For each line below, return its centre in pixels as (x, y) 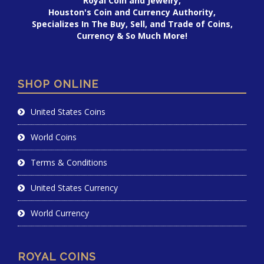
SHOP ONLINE (58, 84)
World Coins (54, 137)
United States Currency (74, 188)
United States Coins (68, 112)
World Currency (60, 213)
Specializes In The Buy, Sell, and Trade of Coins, (132, 24)
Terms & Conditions (69, 163)
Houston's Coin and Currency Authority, (132, 12)
